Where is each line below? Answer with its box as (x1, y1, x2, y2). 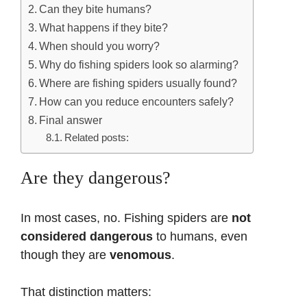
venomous (110, 248, 171, 262)
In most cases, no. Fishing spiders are (21, 211, 232, 225)
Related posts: (64, 132, 129, 144)
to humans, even (153, 230, 247, 244)
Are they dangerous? (21, 168, 171, 188)
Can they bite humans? (39, 3, 152, 16)
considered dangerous (21, 230, 153, 244)
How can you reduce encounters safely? (39, 95, 234, 108)
